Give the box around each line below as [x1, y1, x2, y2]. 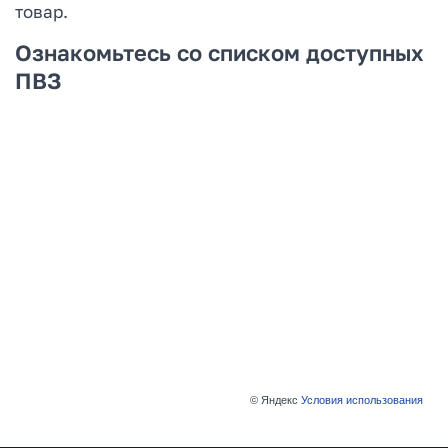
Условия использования [301, 394, 423, 406]
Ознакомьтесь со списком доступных [15, 39, 424, 66]
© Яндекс [250, 394, 298, 406]
